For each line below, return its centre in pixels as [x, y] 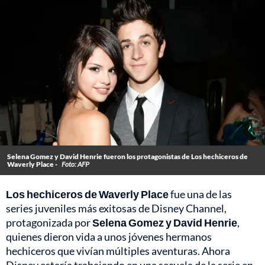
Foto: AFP [75, 164]
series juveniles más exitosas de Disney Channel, [116, 209]
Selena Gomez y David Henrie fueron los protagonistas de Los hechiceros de [127, 157]
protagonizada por [49, 223]
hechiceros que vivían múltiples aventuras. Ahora [118, 251]
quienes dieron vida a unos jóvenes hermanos [109, 237]
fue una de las [200, 194]
